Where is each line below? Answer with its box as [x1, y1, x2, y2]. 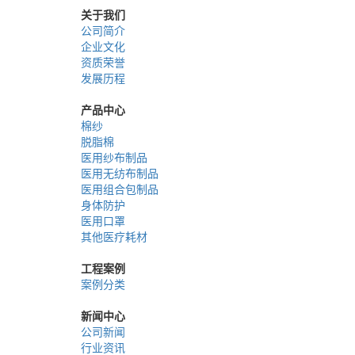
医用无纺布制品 [81, 164, 158, 181]
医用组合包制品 [81, 180, 158, 197]
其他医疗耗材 [81, 227, 147, 244]
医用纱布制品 [81, 148, 147, 165]
